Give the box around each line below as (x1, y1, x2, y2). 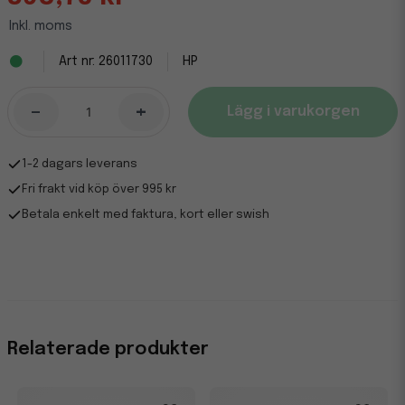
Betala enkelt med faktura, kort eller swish (22, 209, 269, 221)
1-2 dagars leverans (22, 158, 137, 170)
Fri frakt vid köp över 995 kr (22, 184, 176, 195)
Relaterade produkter (7, 340, 209, 359)
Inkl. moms (9, 20, 72, 33)
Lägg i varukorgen (226, 104, 360, 119)
